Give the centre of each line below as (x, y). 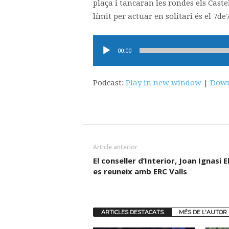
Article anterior (115, 147)
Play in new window (163, 83)
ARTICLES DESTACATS (132, 212)
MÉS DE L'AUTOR (203, 212)
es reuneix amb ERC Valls (140, 171)
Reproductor (116, 41)
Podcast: (109, 83)
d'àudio (106, 55)
